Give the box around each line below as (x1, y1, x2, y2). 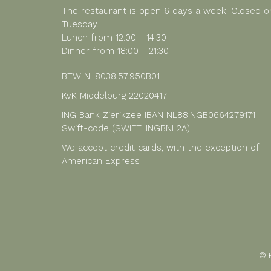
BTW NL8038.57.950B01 (62, 71, 160, 82)
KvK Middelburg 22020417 (62, 90, 167, 101)
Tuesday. (62, 19, 99, 30)
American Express (62, 155, 140, 166)
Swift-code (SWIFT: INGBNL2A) (62, 123, 190, 134)
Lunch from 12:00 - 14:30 (62, 32, 166, 43)
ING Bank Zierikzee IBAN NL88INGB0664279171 (62, 109, 255, 120)
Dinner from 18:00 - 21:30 (62, 45, 169, 56)
